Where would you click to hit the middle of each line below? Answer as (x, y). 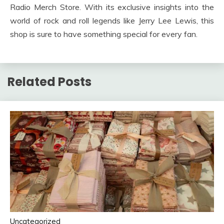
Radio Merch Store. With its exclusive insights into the (112, 7)
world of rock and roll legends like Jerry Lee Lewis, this (112, 20)
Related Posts (49, 81)
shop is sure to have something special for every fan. (104, 34)
